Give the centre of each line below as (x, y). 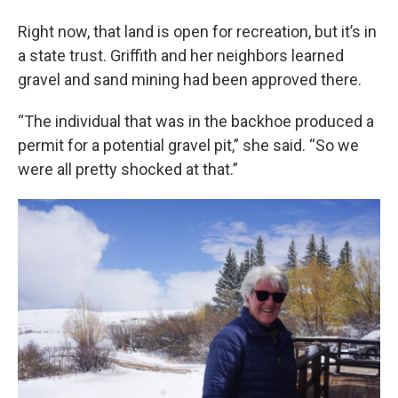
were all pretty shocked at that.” (128, 169)
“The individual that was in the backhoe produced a (196, 121)
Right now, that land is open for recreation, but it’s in (197, 31)
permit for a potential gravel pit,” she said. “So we (188, 145)
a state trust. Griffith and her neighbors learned (181, 55)
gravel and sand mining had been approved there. (190, 79)
